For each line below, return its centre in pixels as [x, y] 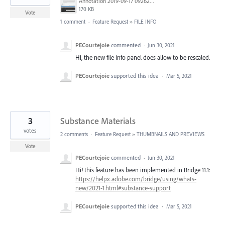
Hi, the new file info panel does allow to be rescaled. [143, 57]
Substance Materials [98, 121]
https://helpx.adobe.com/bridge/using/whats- [136, 179]
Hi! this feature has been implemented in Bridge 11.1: [143, 170]
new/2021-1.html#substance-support [123, 188]
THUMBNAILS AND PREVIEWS [171, 134]
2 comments [74, 134]
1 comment [73, 21]
